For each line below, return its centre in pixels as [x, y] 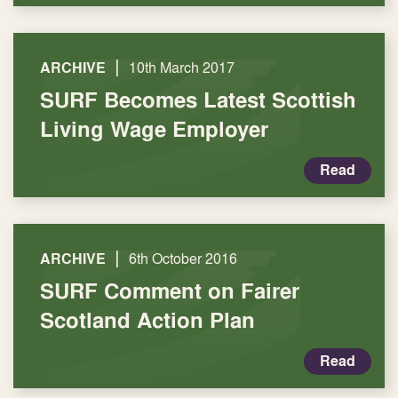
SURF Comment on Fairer [170, 291]
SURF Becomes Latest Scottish [198, 99]
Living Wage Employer [154, 129]
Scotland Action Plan [147, 320]
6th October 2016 [183, 259]
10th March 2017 [182, 68]
